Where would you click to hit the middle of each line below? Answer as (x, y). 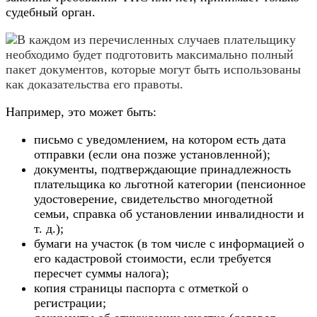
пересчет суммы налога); (102, 273)
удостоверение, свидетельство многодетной (154, 199)
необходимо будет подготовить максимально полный (150, 55)
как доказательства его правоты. (94, 85)
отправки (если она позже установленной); (152, 155)
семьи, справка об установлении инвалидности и (169, 214)
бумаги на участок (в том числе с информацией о (169, 244)
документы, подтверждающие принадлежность (162, 169)
